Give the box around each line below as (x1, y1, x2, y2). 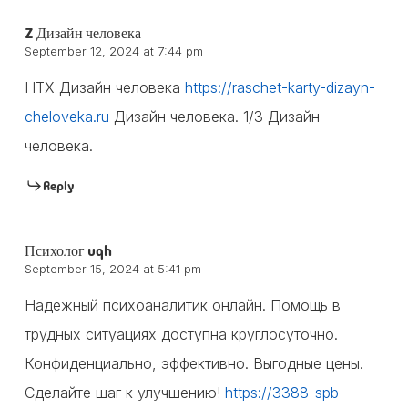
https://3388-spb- (224, 382, 345, 402)
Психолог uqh (24, 240, 112, 260)
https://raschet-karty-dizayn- (184, 77, 375, 97)
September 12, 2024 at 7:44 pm (24, 43, 203, 58)
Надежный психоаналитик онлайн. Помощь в (24, 295, 341, 314)
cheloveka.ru (24, 107, 109, 126)
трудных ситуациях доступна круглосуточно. (24, 324, 338, 343)
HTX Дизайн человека (24, 77, 185, 97)
